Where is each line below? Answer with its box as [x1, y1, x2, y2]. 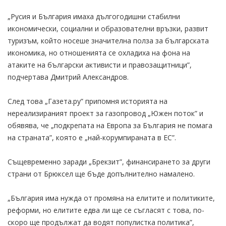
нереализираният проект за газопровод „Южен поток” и [8, 108, 203, 118]
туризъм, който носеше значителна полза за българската [8, 35, 209, 45]
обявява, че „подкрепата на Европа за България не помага [8, 120, 212, 130]
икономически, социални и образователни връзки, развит [8, 23, 208, 33]
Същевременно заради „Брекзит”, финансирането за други [8, 156, 210, 166]
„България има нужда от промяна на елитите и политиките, [8, 193, 215, 203]
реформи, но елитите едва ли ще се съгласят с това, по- [8, 205, 204, 215]
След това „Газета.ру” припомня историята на [8, 96, 167, 106]
